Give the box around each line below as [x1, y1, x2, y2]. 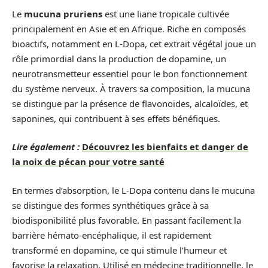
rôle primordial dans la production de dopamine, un [12, 52, 226, 65]
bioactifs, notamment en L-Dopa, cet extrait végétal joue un [12, 37, 256, 50]
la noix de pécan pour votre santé [12, 156, 165, 167]
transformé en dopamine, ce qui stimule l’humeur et [12, 243, 227, 256]
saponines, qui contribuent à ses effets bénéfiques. [12, 112, 220, 124]
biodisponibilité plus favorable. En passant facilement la [12, 214, 241, 226]
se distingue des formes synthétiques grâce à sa [12, 199, 209, 211]
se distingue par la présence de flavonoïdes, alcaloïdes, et [12, 97, 248, 109]
